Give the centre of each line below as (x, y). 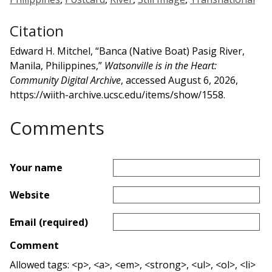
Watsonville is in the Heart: (161, 65)
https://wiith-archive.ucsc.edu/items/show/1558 (117, 94)
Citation (37, 30)
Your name (36, 168)
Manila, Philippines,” (57, 65)
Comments (57, 127)
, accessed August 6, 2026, (179, 80)
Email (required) (49, 222)
